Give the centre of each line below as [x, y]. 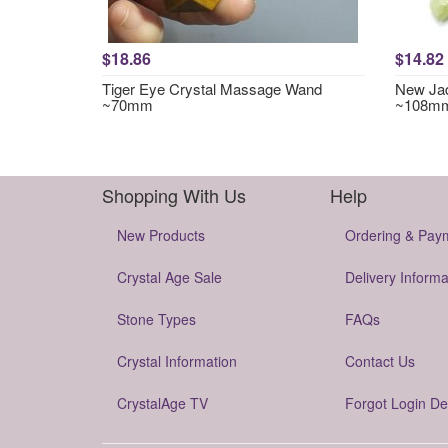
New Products [161, 235]
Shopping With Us [174, 195]
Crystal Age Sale [169, 277]
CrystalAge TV [162, 403]
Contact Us [379, 361]
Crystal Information [177, 361]
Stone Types [156, 319]
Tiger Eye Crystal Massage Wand [212, 88]
